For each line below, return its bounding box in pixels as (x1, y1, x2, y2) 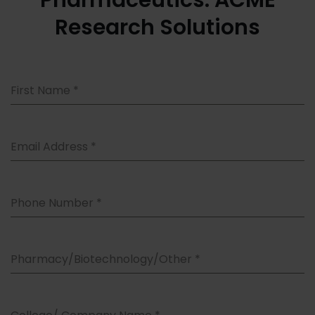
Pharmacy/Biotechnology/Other (11, 251, 195, 268)
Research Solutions (55, 13, 260, 43)
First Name (11, 82, 73, 99)
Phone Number (11, 195, 96, 212)
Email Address (11, 139, 91, 155)
